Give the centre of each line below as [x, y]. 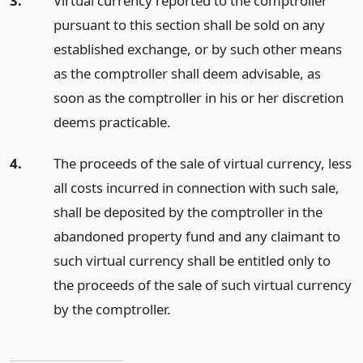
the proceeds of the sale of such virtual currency [202, 284]
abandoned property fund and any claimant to [196, 236]
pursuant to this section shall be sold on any [189, 24]
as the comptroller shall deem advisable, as [187, 73]
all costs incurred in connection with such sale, [196, 187]
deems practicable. [112, 122]
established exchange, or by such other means [197, 49]
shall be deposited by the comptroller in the [188, 211]
